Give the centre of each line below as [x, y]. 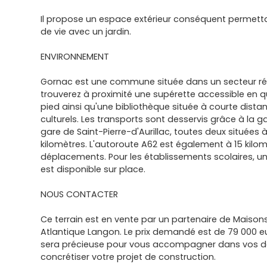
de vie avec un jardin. [86, 32]
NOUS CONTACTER [79, 194]
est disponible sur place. [93, 169]
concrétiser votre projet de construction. [128, 257]
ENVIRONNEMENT [75, 57]
